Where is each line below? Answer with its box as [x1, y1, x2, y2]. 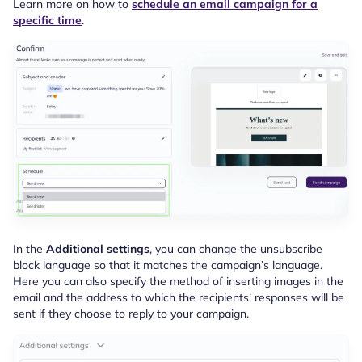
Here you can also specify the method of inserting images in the [13, 274, 343, 289]
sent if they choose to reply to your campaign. [13, 306, 249, 322]
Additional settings [46, 242, 149, 257]
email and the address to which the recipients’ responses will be [13, 290, 344, 305]
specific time [13, 12, 82, 27]
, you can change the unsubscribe [149, 242, 322, 257]
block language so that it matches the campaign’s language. [13, 258, 322, 273]
